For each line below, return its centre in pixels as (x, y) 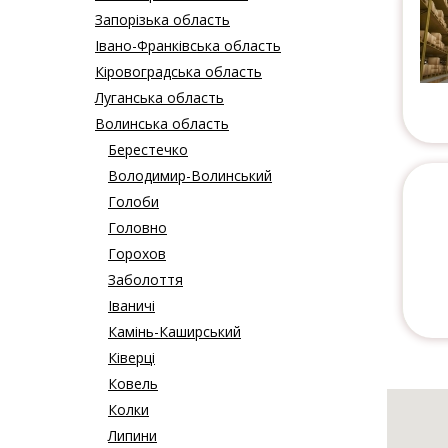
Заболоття (145, 280)
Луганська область (159, 98)
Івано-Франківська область (188, 46)
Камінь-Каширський (174, 332)
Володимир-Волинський (190, 176)
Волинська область (162, 124)
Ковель (133, 384)
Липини (132, 436)
